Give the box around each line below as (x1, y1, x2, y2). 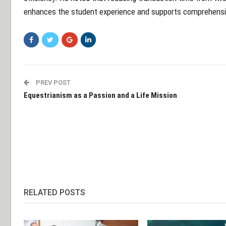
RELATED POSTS (24, 188, 85, 198)
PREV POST (34, 79, 71, 87)
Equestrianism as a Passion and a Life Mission (24, 91, 177, 100)
